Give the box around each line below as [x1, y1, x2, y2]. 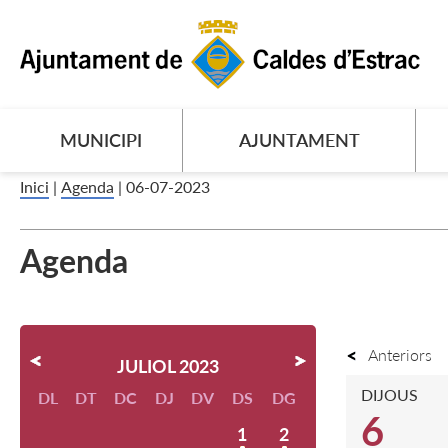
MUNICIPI [60, 129, 142, 151]
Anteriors [368, 345, 432, 364]
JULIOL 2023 [117, 355, 219, 377]
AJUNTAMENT [238, 129, 360, 151]
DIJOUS [361, 385, 418, 404]
